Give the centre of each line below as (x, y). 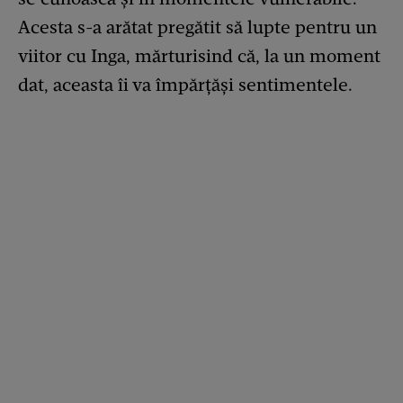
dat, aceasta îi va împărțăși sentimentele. (185, 84)
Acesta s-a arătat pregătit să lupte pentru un (197, 27)
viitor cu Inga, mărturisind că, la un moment (199, 55)
